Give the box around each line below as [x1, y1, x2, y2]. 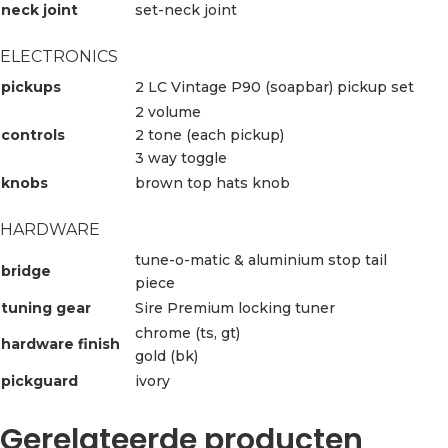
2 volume [135, 102, 201, 121]
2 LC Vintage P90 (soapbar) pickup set [135, 77, 414, 96]
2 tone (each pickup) [135, 125, 284, 144]
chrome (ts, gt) [135, 323, 240, 342]
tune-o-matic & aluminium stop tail [135, 250, 387, 269]
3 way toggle [135, 148, 227, 167]
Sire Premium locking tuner [135, 298, 335, 317]
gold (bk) [135, 346, 198, 365]
